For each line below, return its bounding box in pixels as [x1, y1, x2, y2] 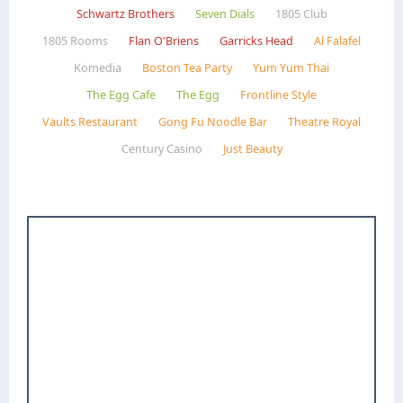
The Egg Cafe [86, 86, 156, 103]
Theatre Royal [288, 113, 361, 130]
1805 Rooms [42, 32, 108, 49]
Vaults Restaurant [42, 113, 138, 130]
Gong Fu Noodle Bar [158, 113, 267, 130]
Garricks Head [219, 32, 293, 49]
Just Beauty [222, 140, 282, 157]
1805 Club [274, 5, 327, 22]
